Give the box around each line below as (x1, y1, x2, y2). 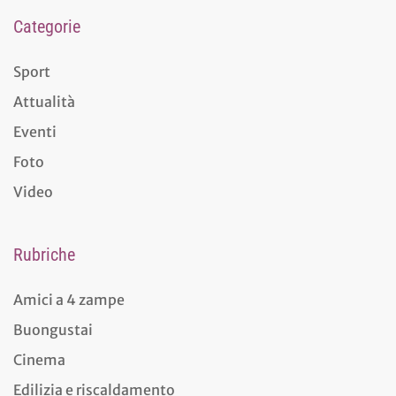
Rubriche (13, 243, 75, 265)
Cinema (13, 350, 65, 369)
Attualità (13, 92, 75, 110)
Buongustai (13, 320, 93, 339)
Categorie (13, 15, 80, 37)
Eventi (13, 122, 57, 141)
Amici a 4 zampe (13, 290, 125, 308)
